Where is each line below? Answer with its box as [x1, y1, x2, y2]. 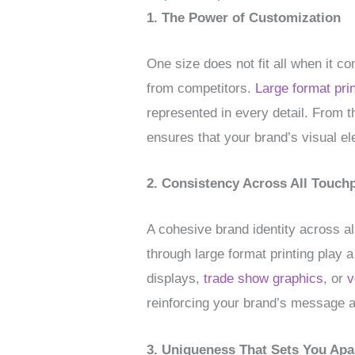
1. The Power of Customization [147, 10, 342, 25]
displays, [147, 271, 204, 287]
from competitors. [147, 80, 256, 96]
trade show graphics [204, 271, 324, 287]
